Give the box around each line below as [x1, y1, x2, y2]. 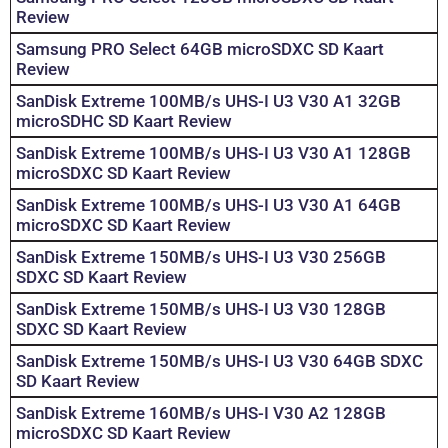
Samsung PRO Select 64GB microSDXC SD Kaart [16, 39, 384, 60]
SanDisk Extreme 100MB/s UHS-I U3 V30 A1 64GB [16, 195, 401, 216]
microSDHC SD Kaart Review [16, 111, 232, 132]
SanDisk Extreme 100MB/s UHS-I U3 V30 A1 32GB [16, 91, 401, 112]
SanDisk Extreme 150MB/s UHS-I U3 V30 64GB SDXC [16, 351, 423, 372]
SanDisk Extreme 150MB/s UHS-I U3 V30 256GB [16, 247, 386, 268]
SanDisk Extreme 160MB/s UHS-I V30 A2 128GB [16, 403, 386, 424]
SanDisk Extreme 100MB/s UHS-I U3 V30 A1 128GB [16, 143, 411, 164]
